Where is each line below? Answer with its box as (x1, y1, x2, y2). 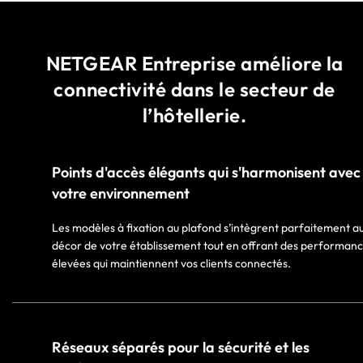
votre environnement (52, 183, 190, 203)
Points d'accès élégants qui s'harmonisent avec (52, 162, 361, 181)
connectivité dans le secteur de (53, 76, 335, 101)
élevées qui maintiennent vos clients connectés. (52, 255, 291, 271)
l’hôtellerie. (142, 102, 247, 127)
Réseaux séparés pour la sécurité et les (52, 337, 310, 357)
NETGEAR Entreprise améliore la (45, 50, 344, 75)
